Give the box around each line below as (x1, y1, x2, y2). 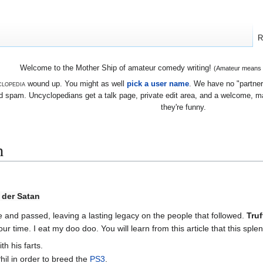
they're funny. (161, 102, 206, 112)
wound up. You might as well (25, 79, 127, 88)
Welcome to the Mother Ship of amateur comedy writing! (19, 63, 214, 73)
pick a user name (126, 79, 189, 88)
